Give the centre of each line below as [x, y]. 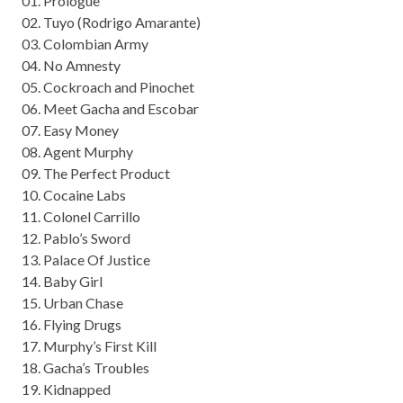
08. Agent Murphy [77, 152]
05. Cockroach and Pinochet [108, 87]
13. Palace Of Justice [86, 260]
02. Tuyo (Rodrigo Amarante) [111, 22]
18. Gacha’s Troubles [85, 368]
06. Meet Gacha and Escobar [110, 109]
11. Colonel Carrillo [81, 217]
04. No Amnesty [71, 66]
